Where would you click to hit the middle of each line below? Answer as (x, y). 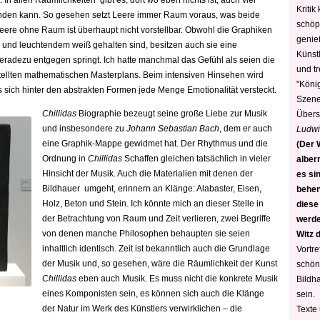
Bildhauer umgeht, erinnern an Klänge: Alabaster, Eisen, (152, 189)
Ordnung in (65, 159)
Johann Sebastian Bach (173, 129)
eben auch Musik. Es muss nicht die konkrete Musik (177, 279)
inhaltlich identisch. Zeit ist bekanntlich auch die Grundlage (156, 249)
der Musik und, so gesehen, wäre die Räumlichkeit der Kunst (160, 264)
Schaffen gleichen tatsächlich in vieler (196, 159)
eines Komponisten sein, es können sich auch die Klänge (153, 294)
